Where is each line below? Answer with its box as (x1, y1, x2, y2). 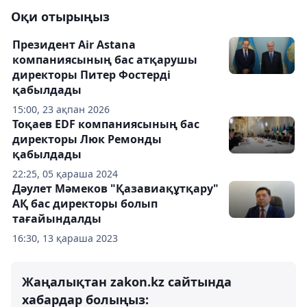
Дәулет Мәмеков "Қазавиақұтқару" (12, 181, 219, 196)
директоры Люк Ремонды (12, 132, 162, 147)
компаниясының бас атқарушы (12, 52, 197, 67)
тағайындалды (12, 211, 101, 226)
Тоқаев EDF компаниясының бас (12, 116, 199, 132)
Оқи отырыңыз (11, 8, 110, 25)
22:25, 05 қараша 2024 (12, 167, 118, 180)
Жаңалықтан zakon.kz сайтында (22, 273, 232, 290)
